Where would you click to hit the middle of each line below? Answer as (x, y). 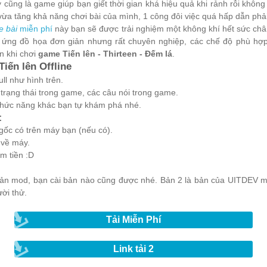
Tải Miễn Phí (133, 220)
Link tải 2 (133, 249)
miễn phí (35, 29)
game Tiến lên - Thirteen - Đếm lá (105, 54)
